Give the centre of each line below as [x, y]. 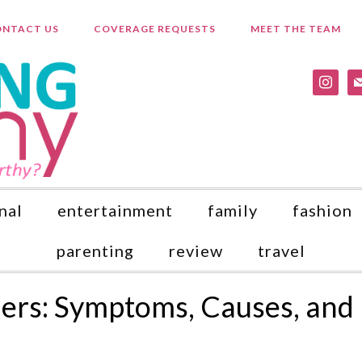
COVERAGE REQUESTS [154, 29]
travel [282, 250]
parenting [95, 250]
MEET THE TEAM [295, 29]
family [233, 210]
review [196, 250]
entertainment [115, 210]
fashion [322, 210]
